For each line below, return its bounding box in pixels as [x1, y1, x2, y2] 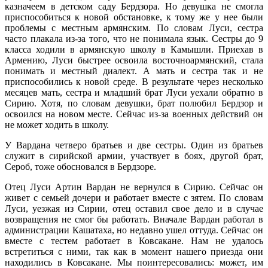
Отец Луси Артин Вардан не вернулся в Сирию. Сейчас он [5, 182, 263, 193]
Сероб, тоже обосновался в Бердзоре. [5, 162, 156, 172]
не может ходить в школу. [5, 120, 109, 130]
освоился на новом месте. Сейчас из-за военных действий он [5, 109, 263, 120]
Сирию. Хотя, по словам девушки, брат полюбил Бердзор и [5, 98, 263, 109]
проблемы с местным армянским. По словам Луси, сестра [5, 23, 263, 33]
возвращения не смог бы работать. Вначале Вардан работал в [5, 214, 263, 225]
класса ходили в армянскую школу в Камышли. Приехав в [5, 44, 263, 55]
